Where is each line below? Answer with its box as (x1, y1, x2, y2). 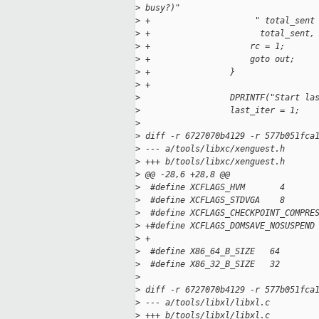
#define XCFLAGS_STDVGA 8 (140, 195, 285, 206)
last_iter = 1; (140, 105, 300, 116)
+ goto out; (140, 54, 295, 65)
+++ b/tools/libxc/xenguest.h (140, 157, 285, 167)
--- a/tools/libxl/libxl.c (140, 298, 270, 308)
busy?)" (140, 3, 180, 14)
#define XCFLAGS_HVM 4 (140, 182, 285, 193)
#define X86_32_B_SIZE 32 (140, 259, 280, 270)
